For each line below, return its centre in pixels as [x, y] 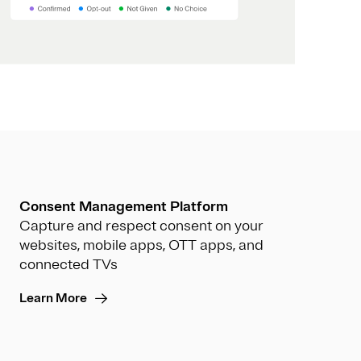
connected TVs [68, 265]
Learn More [53, 299]
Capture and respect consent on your [141, 226]
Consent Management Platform [124, 207]
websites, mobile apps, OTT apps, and [141, 245]
